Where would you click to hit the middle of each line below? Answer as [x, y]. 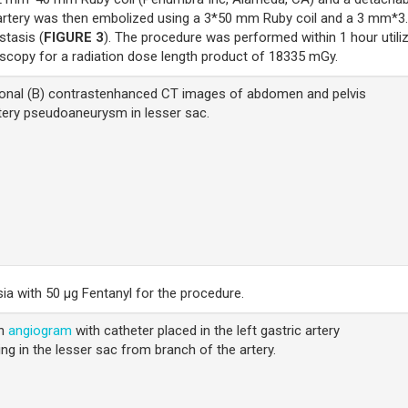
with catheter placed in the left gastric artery [206, 331]
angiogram [41, 331]
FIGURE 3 [74, 37]
